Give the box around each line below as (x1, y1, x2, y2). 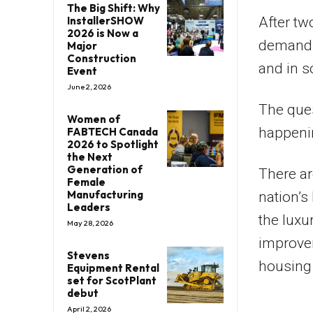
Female (67, 175, 105, 189)
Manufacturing (67, 188, 143, 202)
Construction (67, 52, 136, 66)
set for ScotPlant (67, 274, 156, 288)
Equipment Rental (67, 261, 159, 275)
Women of (67, 112, 120, 126)
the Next (67, 150, 112, 164)
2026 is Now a (67, 27, 138, 41)
